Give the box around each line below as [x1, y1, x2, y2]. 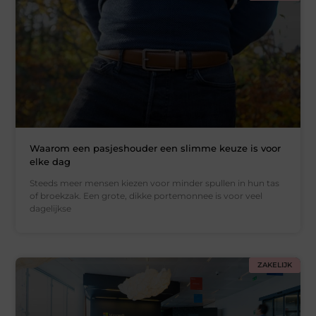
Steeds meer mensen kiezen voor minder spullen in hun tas [30, 178, 280, 189]
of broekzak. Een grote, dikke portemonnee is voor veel [30, 190, 263, 202]
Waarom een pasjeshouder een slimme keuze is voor [30, 142, 281, 154]
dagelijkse [30, 203, 72, 214]
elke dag [30, 156, 71, 168]
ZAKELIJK [257, 260, 292, 270]
